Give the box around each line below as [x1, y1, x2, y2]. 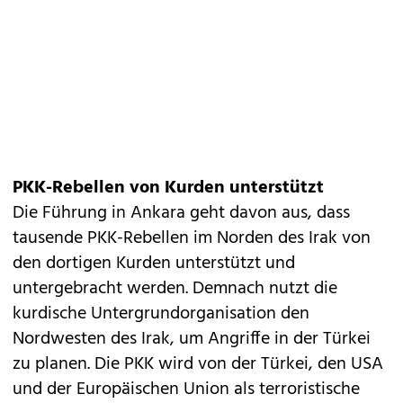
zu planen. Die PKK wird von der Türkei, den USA [13, 350, 383, 380]
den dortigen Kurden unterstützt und [13, 249, 295, 279]
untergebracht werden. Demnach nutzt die [13, 274, 337, 304]
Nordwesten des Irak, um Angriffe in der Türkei [13, 325, 371, 354]
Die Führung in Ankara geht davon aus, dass [13, 199, 350, 228]
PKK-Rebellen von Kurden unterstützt [13, 174, 324, 203]
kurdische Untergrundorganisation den [13, 300, 309, 329]
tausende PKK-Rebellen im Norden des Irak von [13, 224, 371, 254]
